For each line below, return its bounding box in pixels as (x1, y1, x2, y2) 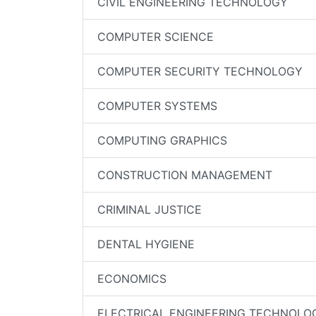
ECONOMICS (97, 272, 166, 286)
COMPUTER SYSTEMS (97, 99, 217, 113)
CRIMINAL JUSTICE (97, 202, 202, 217)
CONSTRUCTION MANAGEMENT (97, 168, 272, 182)
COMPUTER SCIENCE (97, 30, 214, 44)
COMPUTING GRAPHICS (97, 133, 227, 147)
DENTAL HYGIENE (97, 237, 195, 251)
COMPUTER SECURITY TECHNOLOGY (97, 64, 303, 78)
